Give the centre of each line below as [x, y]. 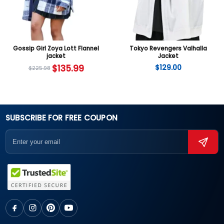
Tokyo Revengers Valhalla [168, 48]
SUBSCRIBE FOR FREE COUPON [61, 117]
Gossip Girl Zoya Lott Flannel [56, 48]
